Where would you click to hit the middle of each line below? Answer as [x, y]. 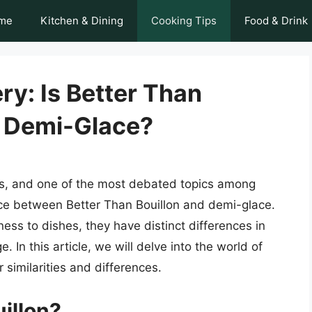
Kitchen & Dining [82, 21]
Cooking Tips [184, 21]
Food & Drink [276, 21]
